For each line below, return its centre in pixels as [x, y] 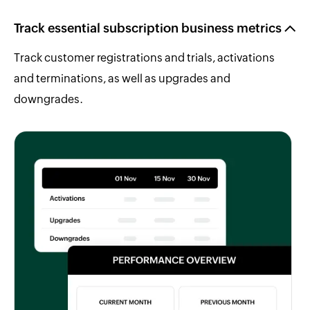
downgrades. [48, 99]
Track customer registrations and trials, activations [144, 57]
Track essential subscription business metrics [148, 28]
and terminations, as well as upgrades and [122, 78]
